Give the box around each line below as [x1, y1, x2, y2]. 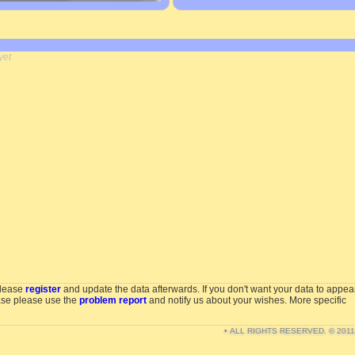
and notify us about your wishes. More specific [147, 295, 346, 306]
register [25, 284, 61, 295]
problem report [79, 295, 147, 306]
